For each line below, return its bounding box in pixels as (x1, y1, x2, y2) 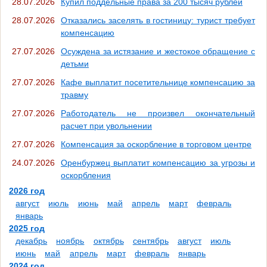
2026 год (9, 186, 45, 196)
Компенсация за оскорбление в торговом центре (61, 139, 252, 150)
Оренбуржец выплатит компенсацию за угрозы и (61, 158, 255, 168)
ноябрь (56, 236, 85, 246)
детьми (61, 59, 89, 69)
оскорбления (61, 170, 111, 181)
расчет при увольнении (61, 121, 152, 131)
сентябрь (132, 236, 169, 246)
